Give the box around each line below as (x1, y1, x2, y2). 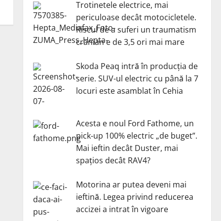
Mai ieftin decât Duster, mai (75, 142, 178, 153)
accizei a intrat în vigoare (75, 203, 168, 215)
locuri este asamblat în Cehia (75, 85, 183, 96)
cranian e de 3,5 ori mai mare (75, 37, 184, 47)
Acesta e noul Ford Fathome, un (75, 117, 194, 129)
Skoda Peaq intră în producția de (75, 61, 198, 72)
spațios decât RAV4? (75, 154, 150, 166)
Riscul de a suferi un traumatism (75, 24, 196, 35)
